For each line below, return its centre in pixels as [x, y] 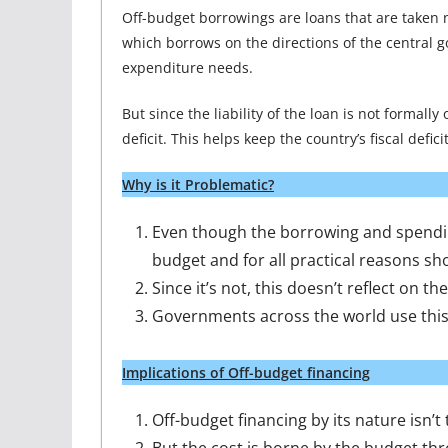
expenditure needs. [187, 67]
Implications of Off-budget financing [246, 372]
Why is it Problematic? [198, 184]
